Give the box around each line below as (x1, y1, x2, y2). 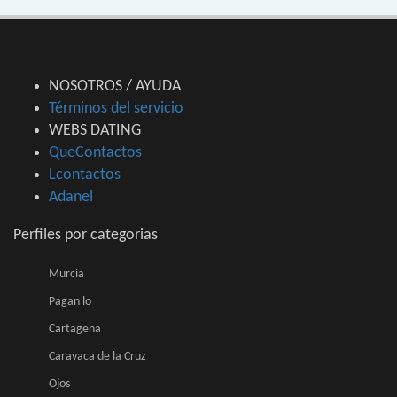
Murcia (49, 268, 84, 282)
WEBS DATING (49, 122, 141, 140)
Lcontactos (49, 167, 121, 184)
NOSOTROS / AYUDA (49, 78, 181, 96)
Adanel (49, 189, 93, 206)
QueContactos (49, 144, 142, 162)
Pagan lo (49, 295, 91, 309)
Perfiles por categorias (13, 227, 158, 245)
